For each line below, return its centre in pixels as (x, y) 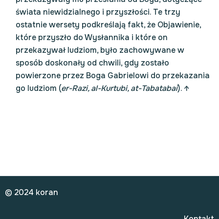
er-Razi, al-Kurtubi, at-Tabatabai (119, 88)
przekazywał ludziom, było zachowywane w (100, 50)
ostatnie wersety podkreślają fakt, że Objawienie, (108, 25)
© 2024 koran (32, 192)
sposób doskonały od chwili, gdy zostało (92, 63)
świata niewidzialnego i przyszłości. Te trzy (98, 12)
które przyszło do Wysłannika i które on (92, 37)
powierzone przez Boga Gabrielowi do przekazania (113, 76)
